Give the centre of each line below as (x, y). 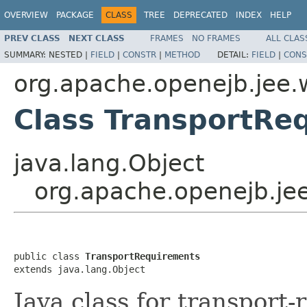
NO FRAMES (216, 38)
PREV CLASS (32, 38)
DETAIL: (234, 54)
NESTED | (70, 54)
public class (49, 256)
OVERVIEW (26, 15)
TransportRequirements (143, 256)
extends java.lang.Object (79, 269)
